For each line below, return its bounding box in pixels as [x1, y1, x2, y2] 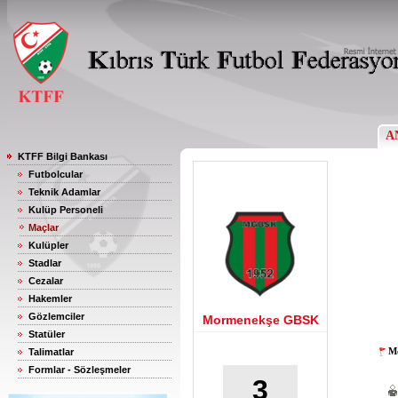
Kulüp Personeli [28, 204, 103, 215]
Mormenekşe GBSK [202, 313, 319, 327]
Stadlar [28, 258, 61, 268]
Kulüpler [28, 240, 68, 251]
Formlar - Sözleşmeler [28, 364, 131, 375]
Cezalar [28, 275, 63, 286]
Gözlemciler [28, 311, 84, 322]
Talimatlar [28, 346, 74, 357]
